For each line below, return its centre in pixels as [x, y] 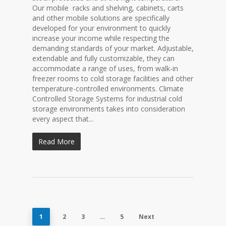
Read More [56, 142]
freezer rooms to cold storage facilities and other [113, 78]
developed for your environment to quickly [101, 28]
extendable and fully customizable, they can [103, 58]
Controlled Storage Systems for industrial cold [107, 99]
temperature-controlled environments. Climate [108, 89]
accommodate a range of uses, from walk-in [105, 68]
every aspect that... [63, 119]
